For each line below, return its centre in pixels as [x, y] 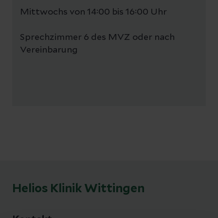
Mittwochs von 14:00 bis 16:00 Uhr [94, 12]
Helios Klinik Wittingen [78, 189]
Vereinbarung [49, 50]
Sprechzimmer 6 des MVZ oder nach [97, 37]
